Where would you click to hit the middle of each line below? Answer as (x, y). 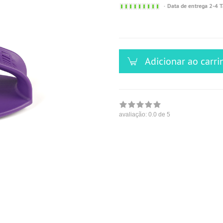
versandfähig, (177, 14)
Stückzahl (172, 32)
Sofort (167, 5)
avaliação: (134, 114)
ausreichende (176, 23)
